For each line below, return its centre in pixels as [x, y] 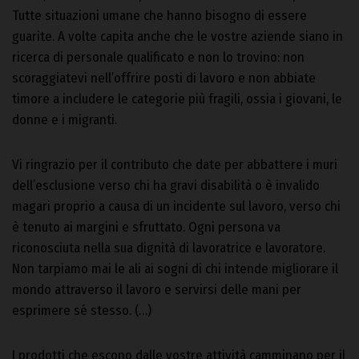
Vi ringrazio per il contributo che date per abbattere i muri [175, 164]
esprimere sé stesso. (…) [82, 310]
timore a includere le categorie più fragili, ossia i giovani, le [177, 99]
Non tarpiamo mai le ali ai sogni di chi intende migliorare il [175, 268]
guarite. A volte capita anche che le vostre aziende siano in [177, 36]
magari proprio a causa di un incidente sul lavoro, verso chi [176, 206]
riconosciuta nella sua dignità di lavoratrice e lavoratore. [169, 248]
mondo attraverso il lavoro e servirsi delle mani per [157, 289]
